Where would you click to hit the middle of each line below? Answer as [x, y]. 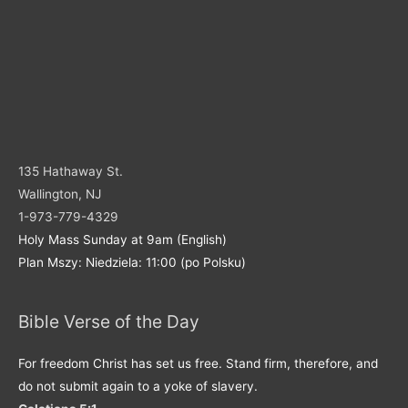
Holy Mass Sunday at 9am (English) [122, 240]
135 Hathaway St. [71, 172]
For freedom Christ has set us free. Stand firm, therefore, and [198, 363]
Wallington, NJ [60, 194]
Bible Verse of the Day [109, 322]
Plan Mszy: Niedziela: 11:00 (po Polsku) [132, 263]
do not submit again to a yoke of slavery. [138, 386]
